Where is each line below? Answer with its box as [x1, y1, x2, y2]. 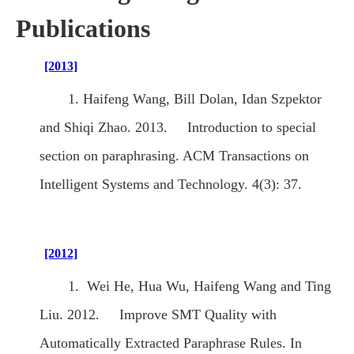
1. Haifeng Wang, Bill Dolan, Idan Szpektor [68, 91, 322, 107]
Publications [16, 14, 150, 43]
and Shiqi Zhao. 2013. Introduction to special [40, 119, 316, 136]
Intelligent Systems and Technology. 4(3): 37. [40, 176, 302, 193]
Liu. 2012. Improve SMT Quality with [40, 307, 277, 323]
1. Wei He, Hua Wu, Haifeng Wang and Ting [68, 278, 331, 295]
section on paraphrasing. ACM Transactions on [40, 148, 309, 164]
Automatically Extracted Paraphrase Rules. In [40, 335, 302, 352]
